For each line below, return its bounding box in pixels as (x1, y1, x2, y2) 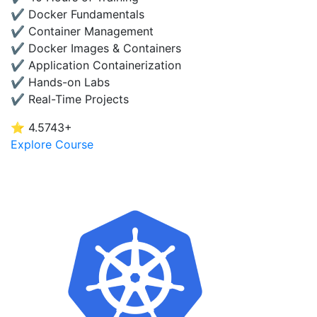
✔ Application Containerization (11, 58, 181, 72)
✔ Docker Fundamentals (11, 7, 144, 21)
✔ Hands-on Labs (11, 75, 110, 89)
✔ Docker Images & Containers (11, 41, 181, 55)
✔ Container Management (11, 24, 154, 38)
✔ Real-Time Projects (11, 92, 129, 106)
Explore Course (11, 137, 93, 151)
